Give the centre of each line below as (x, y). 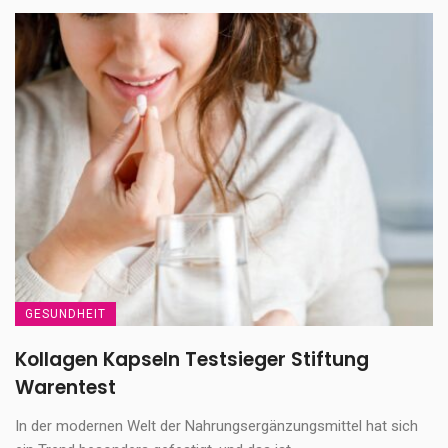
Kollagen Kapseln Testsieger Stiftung (192, 360)
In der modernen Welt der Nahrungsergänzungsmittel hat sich (216, 426)
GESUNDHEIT (65, 314)
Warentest (65, 388)
